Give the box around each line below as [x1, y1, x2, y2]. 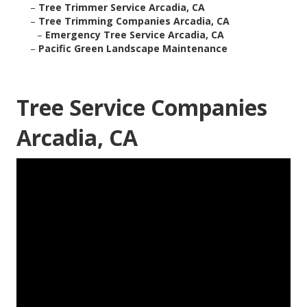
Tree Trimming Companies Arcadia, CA [38, 14, 230, 28]
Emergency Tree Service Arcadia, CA [45, 28, 224, 42]
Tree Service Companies [16, 93, 267, 123]
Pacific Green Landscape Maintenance [38, 42, 228, 56]
